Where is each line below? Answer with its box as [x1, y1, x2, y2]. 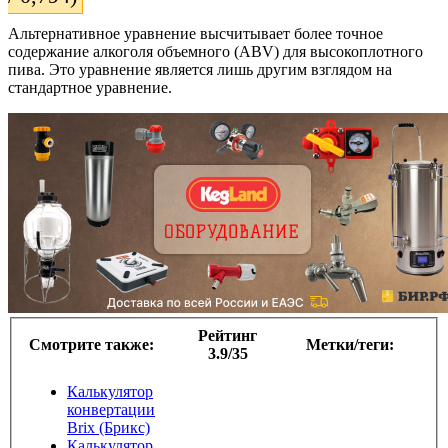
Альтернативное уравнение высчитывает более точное [8, 24, 383, 42]
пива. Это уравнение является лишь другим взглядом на [8, 60, 392, 78]
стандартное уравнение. [8, 78, 172, 96]
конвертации [67, 401, 155, 419]
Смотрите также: [29, 336, 154, 354]
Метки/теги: [305, 336, 394, 354]
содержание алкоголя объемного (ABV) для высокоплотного [8, 42, 423, 60]
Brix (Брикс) [67, 419, 150, 437]
